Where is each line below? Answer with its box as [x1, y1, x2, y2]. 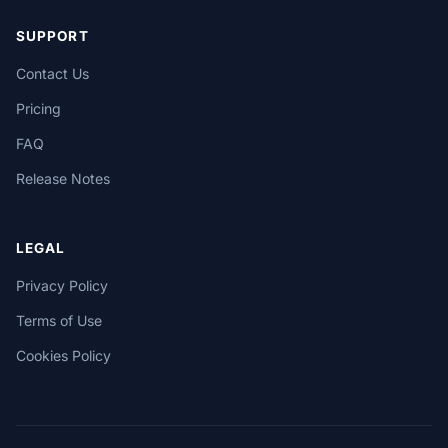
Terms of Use [16, 312, 102, 329]
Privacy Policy [16, 277, 108, 294]
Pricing [16, 100, 61, 117]
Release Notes [16, 170, 110, 187]
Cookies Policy [16, 347, 111, 364]
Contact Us [16, 65, 89, 82]
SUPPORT [16, 28, 89, 44]
